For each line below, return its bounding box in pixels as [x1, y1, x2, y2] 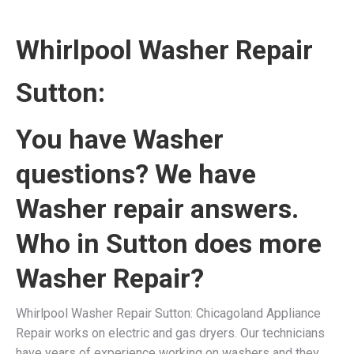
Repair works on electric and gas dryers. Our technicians [16, 325, 325, 341]
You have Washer [16, 122, 224, 155]
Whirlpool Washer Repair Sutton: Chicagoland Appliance [16, 305, 321, 321]
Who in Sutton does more [16, 227, 322, 259]
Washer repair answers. [16, 192, 299, 224]
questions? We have [16, 157, 256, 190]
